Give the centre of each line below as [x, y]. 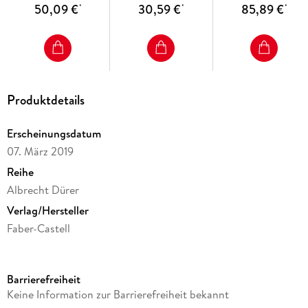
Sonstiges [29, 287]
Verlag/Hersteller [47, 210]
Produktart [33, 249]
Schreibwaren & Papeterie [68, 266]
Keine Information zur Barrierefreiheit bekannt [118, 294]
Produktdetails [45, 100]
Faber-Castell [38, 228]
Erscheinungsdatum [54, 133]
